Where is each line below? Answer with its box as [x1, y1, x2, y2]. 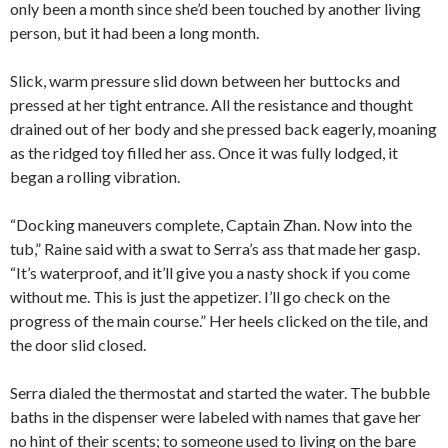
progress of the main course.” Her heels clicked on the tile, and [10, 311, 428, 331]
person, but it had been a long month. [10, 23, 259, 43]
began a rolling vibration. [10, 167, 180, 187]
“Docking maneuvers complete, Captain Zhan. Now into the [10, 215, 412, 235]
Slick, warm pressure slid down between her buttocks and [10, 71, 400, 91]
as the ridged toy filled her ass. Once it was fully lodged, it [10, 143, 398, 163]
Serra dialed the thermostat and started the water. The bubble [10, 383, 430, 403]
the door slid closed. [10, 335, 146, 355]
